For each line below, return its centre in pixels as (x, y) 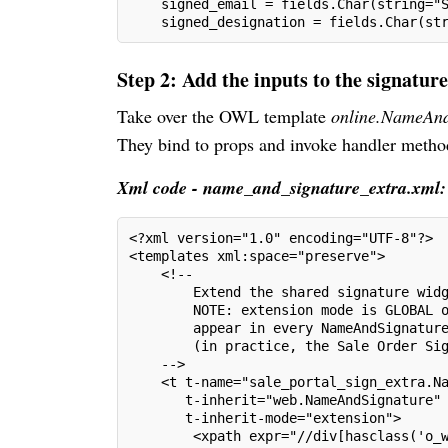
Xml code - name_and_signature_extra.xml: (281, 187)
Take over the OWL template (224, 115)
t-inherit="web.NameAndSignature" (285, 399)
